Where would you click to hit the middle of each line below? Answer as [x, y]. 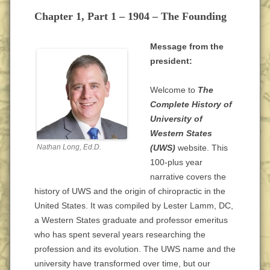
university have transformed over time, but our [122, 263]
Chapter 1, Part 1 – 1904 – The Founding [130, 16]
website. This [203, 148]
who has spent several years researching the [120, 234]
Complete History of [191, 104]
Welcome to [174, 90]
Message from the [187, 46]
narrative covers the [188, 177]
